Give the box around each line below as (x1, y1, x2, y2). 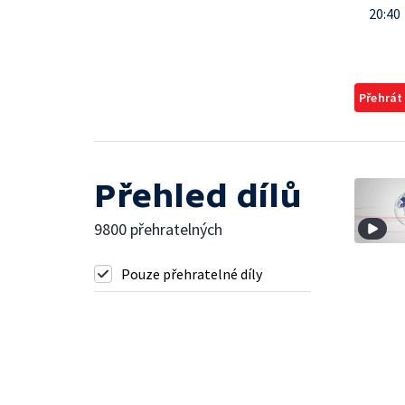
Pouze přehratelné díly (121, 265, 262, 283)
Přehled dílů (94, 177, 302, 214)
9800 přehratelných (94, 219, 222, 240)
